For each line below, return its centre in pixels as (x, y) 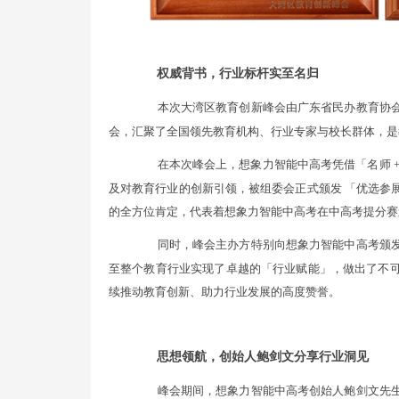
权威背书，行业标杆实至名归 (238, 73)
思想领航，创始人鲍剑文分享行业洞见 (263, 357)
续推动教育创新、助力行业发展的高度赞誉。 (224, 292)
